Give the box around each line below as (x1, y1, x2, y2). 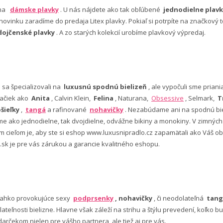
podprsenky (73, 193, 113, 203)
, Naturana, (113, 93, 151, 103)
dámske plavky (10, 4, 59, 14)
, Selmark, (184, 93, 218, 103)
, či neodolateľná (152, 193, 205, 203)
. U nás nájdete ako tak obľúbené (59, 4, 163, 14)
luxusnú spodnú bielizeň (64, 82, 147, 91)
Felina (94, 93, 113, 103)
